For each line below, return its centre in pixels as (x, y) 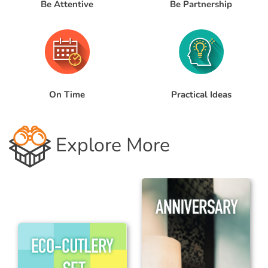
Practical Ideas (201, 95)
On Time (67, 95)
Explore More (110, 145)
